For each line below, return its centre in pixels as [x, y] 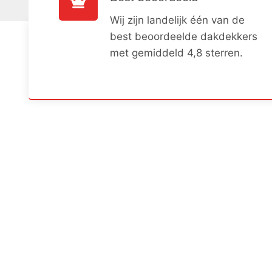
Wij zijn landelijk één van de [177, 20]
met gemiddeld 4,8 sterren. [176, 53]
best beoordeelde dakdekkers [184, 36]
